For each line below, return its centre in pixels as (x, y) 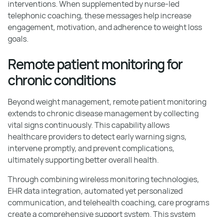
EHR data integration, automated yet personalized (95, 191)
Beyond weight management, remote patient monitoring (107, 101)
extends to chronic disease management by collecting (103, 113)
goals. (18, 39)
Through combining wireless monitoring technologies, (103, 179)
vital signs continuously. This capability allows (89, 125)
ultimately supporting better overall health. (83, 160)
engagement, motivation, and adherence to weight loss (105, 27)
